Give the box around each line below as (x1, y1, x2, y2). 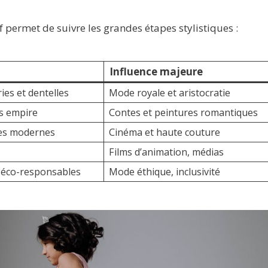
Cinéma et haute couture (109, 126, 221, 139)
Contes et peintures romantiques (109, 106, 258, 120)
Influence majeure (109, 65, 203, 79)
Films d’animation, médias (109, 145, 224, 159)
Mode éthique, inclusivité (109, 165, 221, 179)
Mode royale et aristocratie (109, 86, 231, 100)
